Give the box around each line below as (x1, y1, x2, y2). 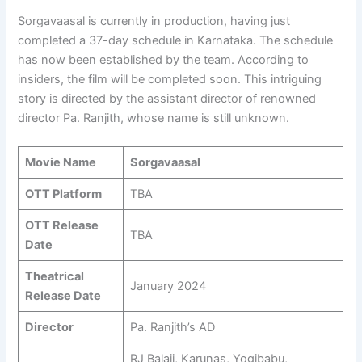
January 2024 (129, 279, 206, 294)
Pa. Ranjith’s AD (129, 320, 215, 335)
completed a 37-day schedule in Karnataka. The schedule (18, 32, 334, 48)
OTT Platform (24, 187, 102, 202)
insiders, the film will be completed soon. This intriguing (18, 71, 322, 86)
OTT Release (24, 218, 99, 234)
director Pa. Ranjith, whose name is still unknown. (18, 110, 290, 125)
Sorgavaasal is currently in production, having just (18, 13, 291, 28)
